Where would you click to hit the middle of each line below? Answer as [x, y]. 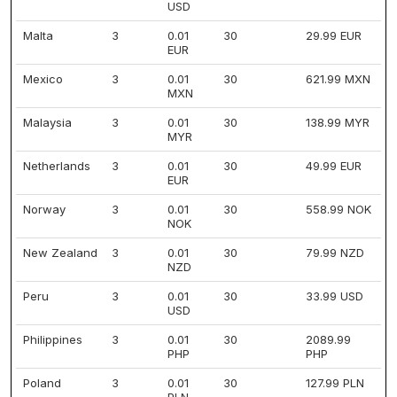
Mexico [43, 79]
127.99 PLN [335, 383]
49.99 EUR [334, 166]
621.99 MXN [338, 79]
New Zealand [60, 253]
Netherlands [57, 166]
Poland [42, 383]
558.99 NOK [339, 209]
